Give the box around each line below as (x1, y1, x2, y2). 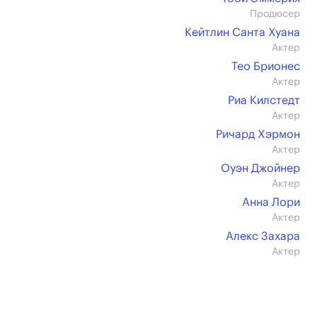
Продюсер (250, 9, 300, 19)
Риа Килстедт (228, 95, 300, 106)
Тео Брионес (231, 61, 300, 72)
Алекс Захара (226, 231, 300, 242)
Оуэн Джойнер (221, 163, 300, 174)
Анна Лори (242, 197, 300, 208)
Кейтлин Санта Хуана (185, 27, 300, 38)
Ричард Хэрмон (216, 129, 300, 140)
